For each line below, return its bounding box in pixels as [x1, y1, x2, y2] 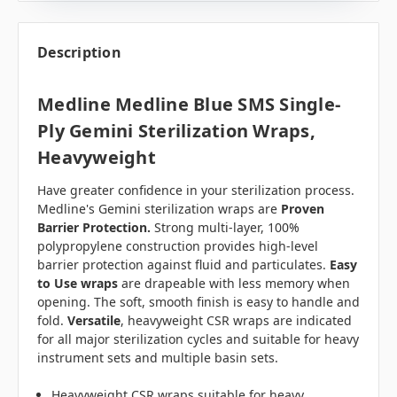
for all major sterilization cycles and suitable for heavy [37, 330, 359, 347]
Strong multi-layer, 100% [154, 218, 300, 236]
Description [37, 42, 121, 62]
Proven [281, 199, 324, 217]
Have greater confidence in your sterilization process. [37, 181, 354, 198]
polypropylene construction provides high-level [37, 237, 318, 254]
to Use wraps [37, 274, 121, 292]
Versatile [67, 311, 121, 329]
